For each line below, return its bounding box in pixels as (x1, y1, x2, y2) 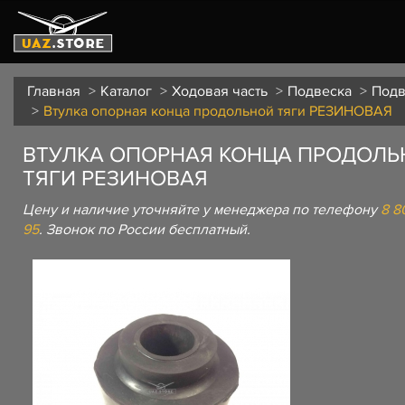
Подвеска (287, 82, 352, 100)
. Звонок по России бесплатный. (39, 221, 250, 239)
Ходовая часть (172, 82, 268, 100)
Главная (27, 82, 80, 100)
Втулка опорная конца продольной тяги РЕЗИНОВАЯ (43, 102, 392, 120)
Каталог (100, 82, 152, 100)
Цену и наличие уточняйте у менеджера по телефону (23, 201, 381, 219)
